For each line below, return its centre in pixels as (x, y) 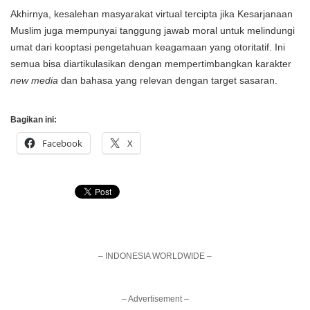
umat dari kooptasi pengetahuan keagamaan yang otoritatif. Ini (148, 47)
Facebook (62, 143)
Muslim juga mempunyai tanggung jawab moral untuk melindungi (153, 30)
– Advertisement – (155, 299)
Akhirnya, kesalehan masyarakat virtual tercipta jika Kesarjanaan (152, 14)
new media (36, 80)
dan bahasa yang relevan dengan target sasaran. (169, 80)
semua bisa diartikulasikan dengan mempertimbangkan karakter (151, 64)
